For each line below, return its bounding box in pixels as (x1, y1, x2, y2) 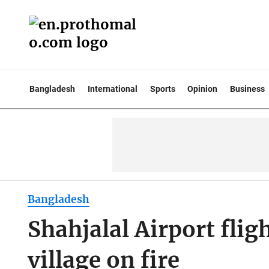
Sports (150, 84, 175, 94)
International (87, 84, 138, 94)
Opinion (187, 84, 218, 94)
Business (230, 84, 265, 94)
